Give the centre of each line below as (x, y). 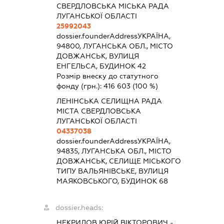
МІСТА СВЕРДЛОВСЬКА (99, 111)
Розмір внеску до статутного (108, 76)
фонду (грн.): (80, 86)
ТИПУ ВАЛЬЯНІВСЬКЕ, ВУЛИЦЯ (113, 171)
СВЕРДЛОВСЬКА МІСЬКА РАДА (113, 6)
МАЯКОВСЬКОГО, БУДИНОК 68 (112, 181)
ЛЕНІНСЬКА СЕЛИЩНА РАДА (109, 101)
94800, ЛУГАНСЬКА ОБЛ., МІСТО (115, 46)
